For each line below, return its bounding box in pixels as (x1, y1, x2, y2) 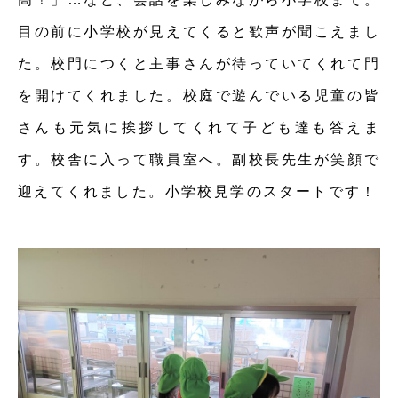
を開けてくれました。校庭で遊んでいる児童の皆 (18, 88, 380, 103)
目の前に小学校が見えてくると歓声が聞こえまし (18, 24, 380, 39)
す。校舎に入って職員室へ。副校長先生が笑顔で (18, 152, 380, 167)
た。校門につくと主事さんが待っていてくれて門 (18, 56, 380, 71)
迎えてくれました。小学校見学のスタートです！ (18, 184, 378, 199)
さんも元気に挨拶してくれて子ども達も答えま (18, 120, 380, 135)
